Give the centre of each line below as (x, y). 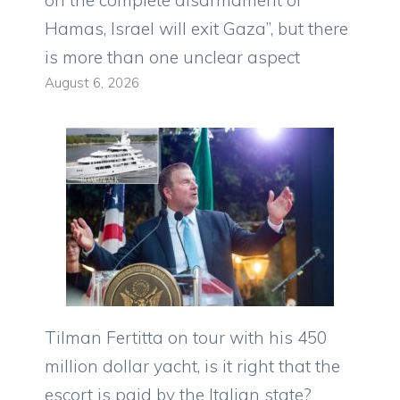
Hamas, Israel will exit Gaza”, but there (196, 29)
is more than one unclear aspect (172, 58)
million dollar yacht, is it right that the (192, 367)
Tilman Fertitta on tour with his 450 (186, 338)
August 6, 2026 (92, 83)
